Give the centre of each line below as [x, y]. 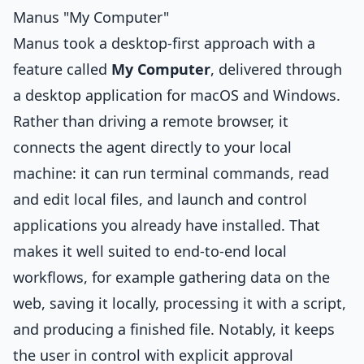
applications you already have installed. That [167, 225]
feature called [62, 69]
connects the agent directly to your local [152, 147]
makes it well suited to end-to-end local [150, 251]
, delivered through [276, 69]
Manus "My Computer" [91, 17]
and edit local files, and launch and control [160, 199]
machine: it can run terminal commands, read [171, 173]
